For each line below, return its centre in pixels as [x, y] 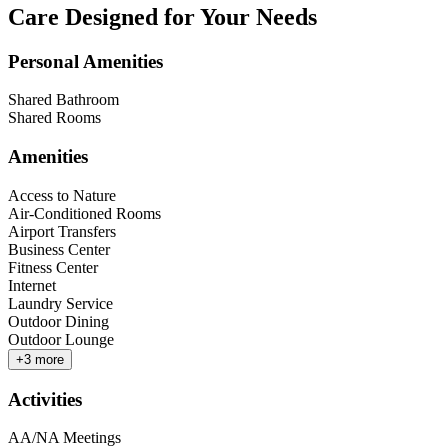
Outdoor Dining [58, 321]
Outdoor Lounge [61, 339]
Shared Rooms [54, 118]
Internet [32, 285]
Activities [45, 399]
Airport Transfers [62, 231]
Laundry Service [60, 303]
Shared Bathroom [63, 100]
